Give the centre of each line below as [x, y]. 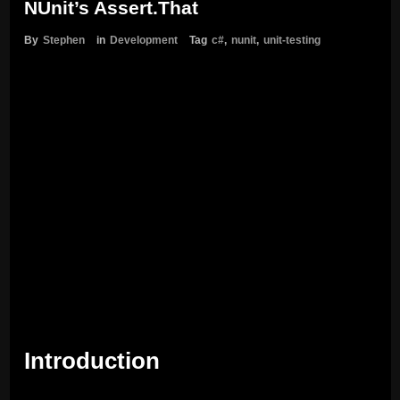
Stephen [63, 41]
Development [143, 41]
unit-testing [292, 41]
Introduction [92, 361]
